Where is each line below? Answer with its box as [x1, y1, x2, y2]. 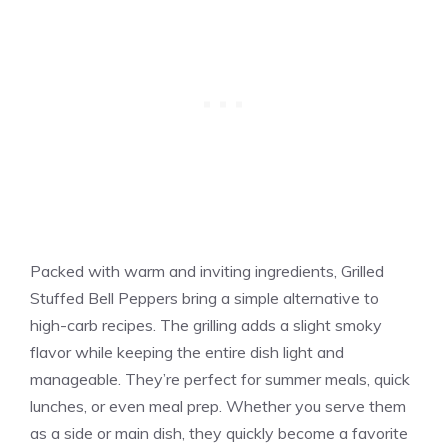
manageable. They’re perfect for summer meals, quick [30, 368, 410, 389]
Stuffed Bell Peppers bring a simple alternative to [30, 287, 379, 308]
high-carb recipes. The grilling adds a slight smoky [30, 314, 382, 335]
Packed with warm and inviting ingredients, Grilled [30, 260, 384, 281]
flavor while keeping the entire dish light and [30, 341, 344, 362]
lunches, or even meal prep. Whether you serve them [30, 395, 406, 416]
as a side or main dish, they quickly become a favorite [30, 422, 408, 443]
